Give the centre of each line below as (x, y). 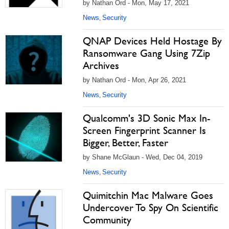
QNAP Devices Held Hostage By (152, 41)
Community (107, 220)
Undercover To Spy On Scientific (151, 208)
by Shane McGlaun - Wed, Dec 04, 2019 (143, 157)
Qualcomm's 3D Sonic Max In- (146, 118)
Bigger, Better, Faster (125, 143)
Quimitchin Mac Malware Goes (148, 195)
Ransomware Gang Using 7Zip (146, 53)
